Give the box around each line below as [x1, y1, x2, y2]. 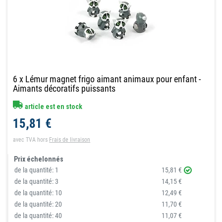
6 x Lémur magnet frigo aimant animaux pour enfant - [13, 74, 201, 85]
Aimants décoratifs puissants [13, 83, 116, 94]
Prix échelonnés [14, 155, 64, 164]
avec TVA [13, 136, 36, 144]
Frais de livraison [49, 136, 91, 144]
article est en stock [23, 103, 83, 111]
